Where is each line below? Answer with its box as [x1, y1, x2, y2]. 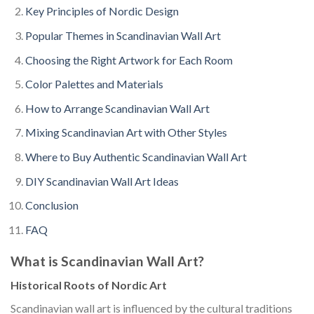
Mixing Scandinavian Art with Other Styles [25, 125, 227, 139]
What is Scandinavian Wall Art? [11, 252, 204, 269]
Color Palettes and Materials [25, 77, 163, 91]
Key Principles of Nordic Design [25, 4, 179, 18]
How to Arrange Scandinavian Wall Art [25, 101, 210, 115]
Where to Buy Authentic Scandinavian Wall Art [25, 149, 247, 163]
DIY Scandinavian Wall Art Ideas [25, 174, 179, 188]
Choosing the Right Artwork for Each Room [25, 53, 233, 67]
